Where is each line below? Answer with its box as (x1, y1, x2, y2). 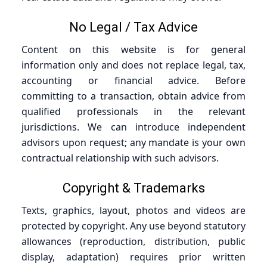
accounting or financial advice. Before (21, 73, 246, 87)
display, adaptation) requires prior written (21, 250, 246, 263)
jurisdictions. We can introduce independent (21, 120, 246, 133)
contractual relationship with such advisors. (21, 151, 219, 164)
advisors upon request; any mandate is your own (21, 135, 246, 149)
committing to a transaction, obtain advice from (21, 89, 246, 103)
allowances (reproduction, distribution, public (21, 234, 246, 248)
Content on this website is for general (21, 42, 246, 56)
